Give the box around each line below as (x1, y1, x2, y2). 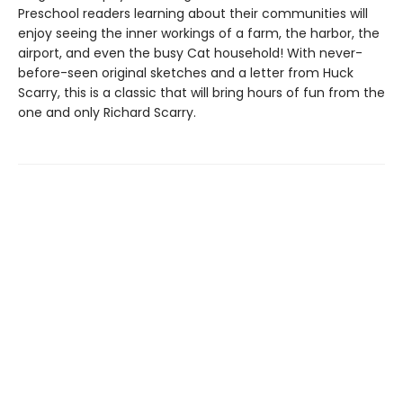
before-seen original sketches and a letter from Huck (18, 64, 354, 82)
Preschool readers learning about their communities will (18, 4, 368, 22)
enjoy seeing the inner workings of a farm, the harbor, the (18, 24, 380, 42)
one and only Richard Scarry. (18, 103, 196, 121)
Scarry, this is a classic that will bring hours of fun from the (18, 84, 385, 102)
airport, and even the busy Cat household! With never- (18, 44, 363, 62)
